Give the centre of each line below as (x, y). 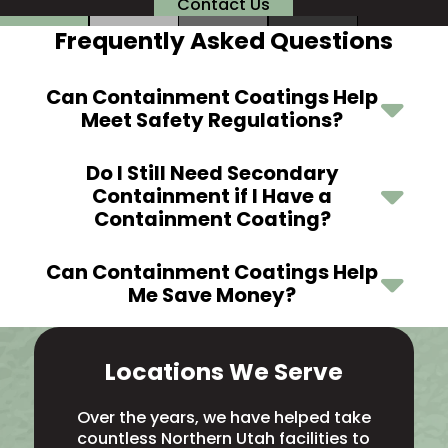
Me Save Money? (212, 294)
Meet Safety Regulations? (212, 119)
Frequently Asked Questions (223, 40)
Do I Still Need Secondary (212, 172)
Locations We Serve (223, 371)
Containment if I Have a (212, 195)
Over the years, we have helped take (223, 417)
